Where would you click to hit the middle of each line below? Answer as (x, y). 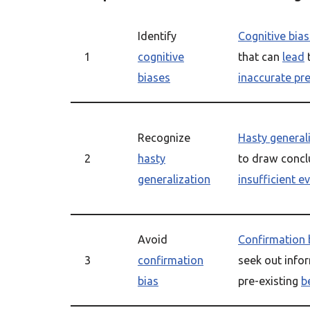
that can (260, 57)
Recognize (164, 138)
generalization (174, 179)
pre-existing (270, 281)
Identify (157, 36)
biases (154, 77)
